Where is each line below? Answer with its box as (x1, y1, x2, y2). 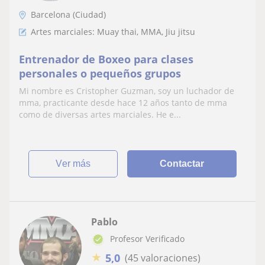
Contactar (160, 159, 205, 169)
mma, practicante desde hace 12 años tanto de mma (19, 97, 227, 108)
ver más (62, 159, 91, 169)
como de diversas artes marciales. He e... (19, 109, 181, 120)
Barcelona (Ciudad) (31, 9, 106, 20)
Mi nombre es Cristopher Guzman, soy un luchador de (19, 85, 234, 96)
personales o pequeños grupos (19, 66, 181, 80)
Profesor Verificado (110, 233, 185, 244)
